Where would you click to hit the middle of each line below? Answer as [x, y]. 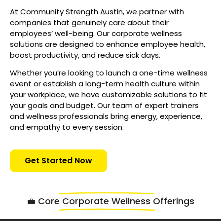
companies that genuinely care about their [89, 22]
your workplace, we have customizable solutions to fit [109, 95]
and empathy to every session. [67, 127]
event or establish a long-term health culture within [105, 84]
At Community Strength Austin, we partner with [97, 11]
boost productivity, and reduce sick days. [85, 55]
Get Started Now [58, 161]
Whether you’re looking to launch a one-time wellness [109, 73]
